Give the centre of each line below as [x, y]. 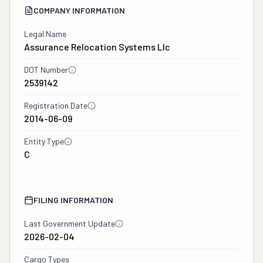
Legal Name [45, 34]
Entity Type [44, 141]
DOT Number [46, 70]
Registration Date [56, 105]
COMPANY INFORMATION [79, 10]
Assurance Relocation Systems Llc [97, 47]
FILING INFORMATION [73, 200]
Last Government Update [70, 223]
